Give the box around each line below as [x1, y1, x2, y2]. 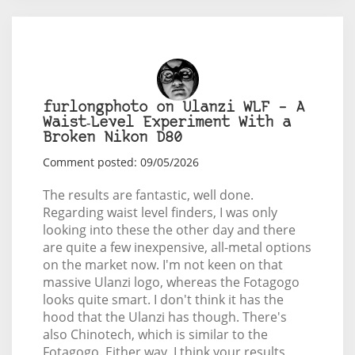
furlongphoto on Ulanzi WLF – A [42, 101, 304, 116]
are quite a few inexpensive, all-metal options [42, 239, 311, 257]
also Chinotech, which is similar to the [42, 326, 268, 344]
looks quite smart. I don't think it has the [42, 291, 284, 309]
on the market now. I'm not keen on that [42, 256, 283, 274]
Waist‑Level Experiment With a [42, 116, 291, 132]
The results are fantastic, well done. [42, 186, 254, 204]
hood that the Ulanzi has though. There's [42, 308, 287, 326]
